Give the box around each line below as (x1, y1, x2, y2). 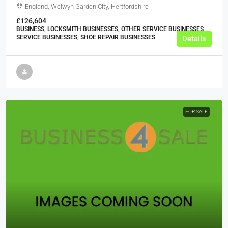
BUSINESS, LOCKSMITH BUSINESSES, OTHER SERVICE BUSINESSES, (16, 25, 205, 33)
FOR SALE (185, 109, 208, 115)
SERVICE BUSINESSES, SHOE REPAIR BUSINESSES (16, 34, 155, 41)
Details (182, 34, 206, 44)
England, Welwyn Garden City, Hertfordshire (25, 3, 149, 11)
